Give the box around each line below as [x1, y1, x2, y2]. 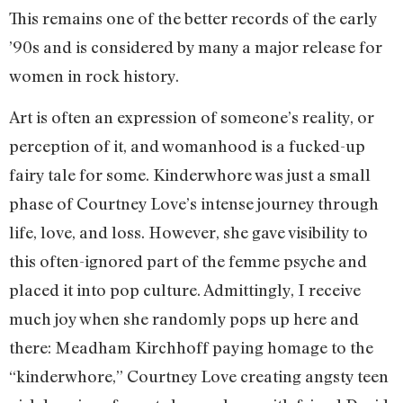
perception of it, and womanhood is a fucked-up [9, 136, 365, 157]
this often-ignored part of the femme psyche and [9, 251, 367, 272]
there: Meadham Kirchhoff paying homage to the [9, 337, 373, 358]
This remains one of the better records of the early [9, 7, 377, 28]
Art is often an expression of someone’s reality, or [9, 107, 374, 128]
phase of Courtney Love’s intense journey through [9, 193, 379, 214]
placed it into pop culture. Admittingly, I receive [9, 280, 361, 300]
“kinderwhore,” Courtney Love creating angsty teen [9, 366, 389, 387]
